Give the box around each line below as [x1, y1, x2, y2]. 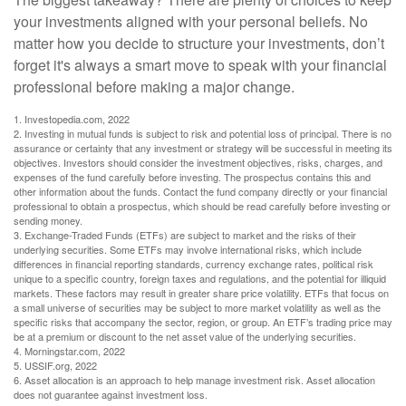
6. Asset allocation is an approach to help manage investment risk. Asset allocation [14, 372, 375, 387]
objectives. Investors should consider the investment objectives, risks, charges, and [14, 155, 382, 169]
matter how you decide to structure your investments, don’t [14, 33, 384, 53]
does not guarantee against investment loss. [14, 387, 208, 401]
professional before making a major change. [14, 76, 295, 97]
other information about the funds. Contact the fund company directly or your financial [14, 184, 387, 198]
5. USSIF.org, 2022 [14, 358, 97, 372]
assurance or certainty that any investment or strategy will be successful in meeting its [14, 140, 392, 155]
